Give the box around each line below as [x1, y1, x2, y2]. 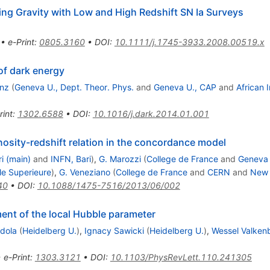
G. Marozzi [98, 153, 141, 164]
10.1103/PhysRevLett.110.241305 [110, 251, 252, 262]
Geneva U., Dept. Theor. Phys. [14, 81, 134, 92]
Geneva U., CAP [153, 81, 216, 92]
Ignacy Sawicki [84, 225, 144, 236]
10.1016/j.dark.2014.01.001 [92, 108, 209, 119]
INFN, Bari [50, 153, 91, 164]
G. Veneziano [58, 166, 110, 177]
